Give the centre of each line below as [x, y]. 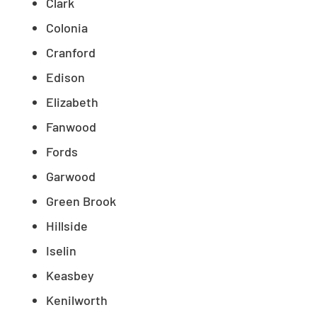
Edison [65, 77]
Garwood [71, 177]
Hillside [67, 226]
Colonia [67, 28]
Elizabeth [72, 102]
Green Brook [81, 201]
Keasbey [70, 276]
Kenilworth [77, 300]
